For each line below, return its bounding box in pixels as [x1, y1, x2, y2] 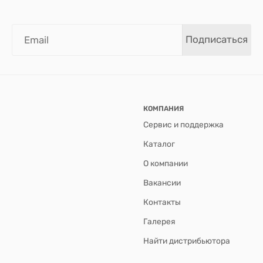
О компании [143, 158, 188, 168]
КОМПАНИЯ [143, 104, 184, 113]
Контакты [143, 197, 181, 207]
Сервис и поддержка [143, 119, 224, 129]
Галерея [143, 216, 176, 226]
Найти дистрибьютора [143, 235, 230, 245]
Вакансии [143, 177, 181, 187]
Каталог [143, 139, 175, 149]
